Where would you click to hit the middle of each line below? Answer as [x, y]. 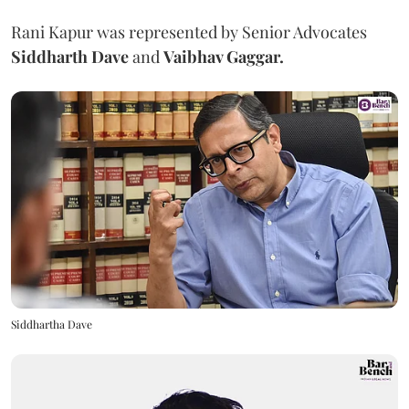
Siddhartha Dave [52, 324]
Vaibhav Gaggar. [224, 56]
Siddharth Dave [72, 56]
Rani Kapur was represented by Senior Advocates [189, 31]
